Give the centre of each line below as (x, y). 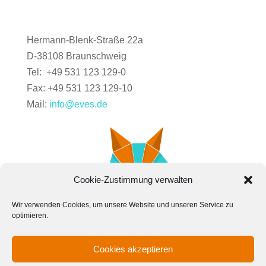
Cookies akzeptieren (133, 249)
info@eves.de (78, 104)
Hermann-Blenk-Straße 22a (85, 40)
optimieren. (30, 216)
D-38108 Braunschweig (76, 56)
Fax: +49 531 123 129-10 (79, 88)
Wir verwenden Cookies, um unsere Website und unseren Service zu (123, 205)
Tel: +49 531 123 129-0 (76, 72)
